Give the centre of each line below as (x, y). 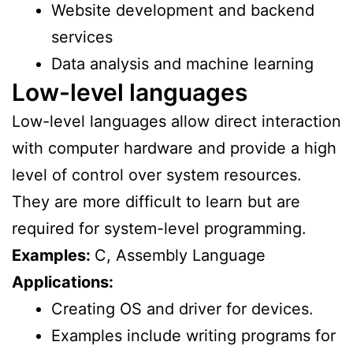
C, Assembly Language (180, 255)
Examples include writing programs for (193, 335)
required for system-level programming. (159, 228)
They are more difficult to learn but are (156, 201)
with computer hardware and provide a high (174, 148)
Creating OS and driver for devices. (182, 308)
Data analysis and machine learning (182, 63)
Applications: (63, 282)
